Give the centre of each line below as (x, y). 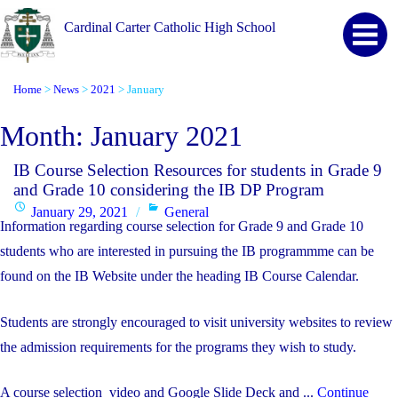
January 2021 (167, 135)
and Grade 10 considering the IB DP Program (169, 189)
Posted (31, 211)
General (187, 211)
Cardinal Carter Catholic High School (170, 28)
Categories (176, 211)
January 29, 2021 (80, 211)
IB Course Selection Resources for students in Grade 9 (198, 170)
